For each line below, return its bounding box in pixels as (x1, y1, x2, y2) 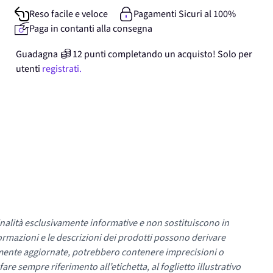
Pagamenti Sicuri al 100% (133, 7, 236, 21)
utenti (16, 62, 40, 76)
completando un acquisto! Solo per (108, 48, 252, 61)
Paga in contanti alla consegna (29, 22, 152, 35)
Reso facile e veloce (29, 7, 108, 21)
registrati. (42, 62, 82, 76)
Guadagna (16, 48, 58, 61)
